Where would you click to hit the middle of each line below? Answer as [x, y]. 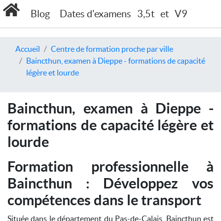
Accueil [28, 49]
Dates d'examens [95, 14]
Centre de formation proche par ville [112, 49]
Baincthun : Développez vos [110, 183]
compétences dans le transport [104, 200]
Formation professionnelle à [110, 166]
